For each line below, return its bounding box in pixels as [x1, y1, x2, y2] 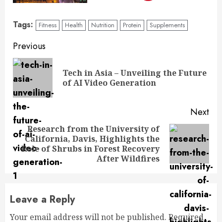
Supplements [150, 20, 185, 30]
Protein [123, 20, 141, 30]
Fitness [39, 20, 56, 30]
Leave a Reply [10, 192, 75, 207]
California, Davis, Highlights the [25, 133, 160, 144]
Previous [13, 40, 46, 53]
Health [65, 20, 83, 30]
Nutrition [91, 20, 114, 30]
